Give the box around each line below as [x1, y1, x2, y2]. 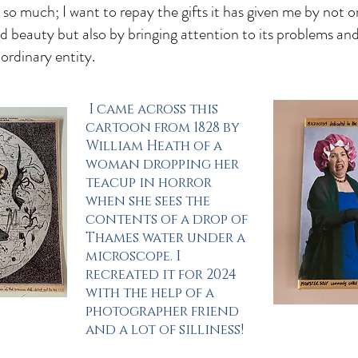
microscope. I [86, 247, 181, 265]
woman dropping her [86, 155, 239, 173]
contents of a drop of [86, 210, 248, 229]
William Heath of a [86, 137, 222, 155]
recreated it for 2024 [86, 265, 237, 284]
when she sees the [86, 192, 210, 210]
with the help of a [86, 284, 214, 302]
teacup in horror [86, 173, 212, 192]
